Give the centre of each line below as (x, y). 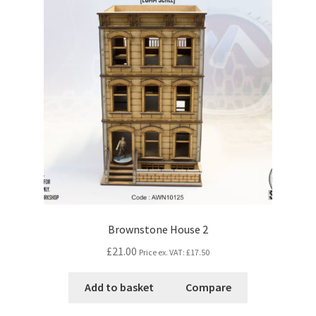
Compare (209, 287)
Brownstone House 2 (158, 229)
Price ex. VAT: (163, 252)
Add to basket (119, 287)
